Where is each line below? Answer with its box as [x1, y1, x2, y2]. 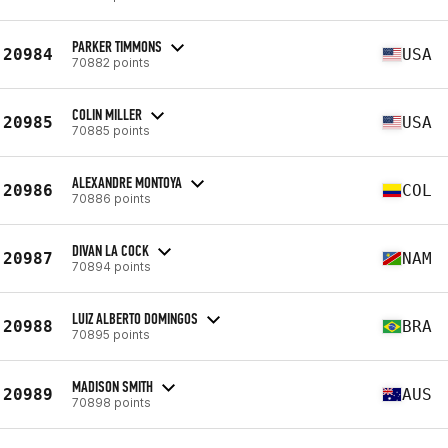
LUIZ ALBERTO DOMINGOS [72, 308, 198, 328]
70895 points [72, 326, 150, 342]
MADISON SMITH [72, 376, 153, 396]
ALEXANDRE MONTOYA [72, 172, 182, 192]
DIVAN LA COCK [72, 240, 149, 260]
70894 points [72, 258, 151, 274]
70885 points [72, 122, 150, 138]
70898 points [72, 394, 151, 410]
